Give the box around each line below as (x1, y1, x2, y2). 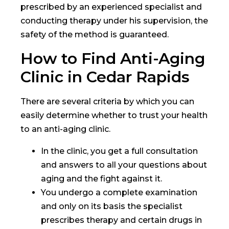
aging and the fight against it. (41, 173, 162, 184)
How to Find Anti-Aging (20, 49, 205, 68)
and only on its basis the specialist (41, 201, 182, 211)
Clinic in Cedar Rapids (20, 67, 190, 86)
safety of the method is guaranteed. (20, 29, 169, 39)
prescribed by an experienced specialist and (20, 2, 202, 12)
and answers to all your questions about (41, 159, 207, 170)
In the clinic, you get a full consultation (41, 146, 198, 156)
